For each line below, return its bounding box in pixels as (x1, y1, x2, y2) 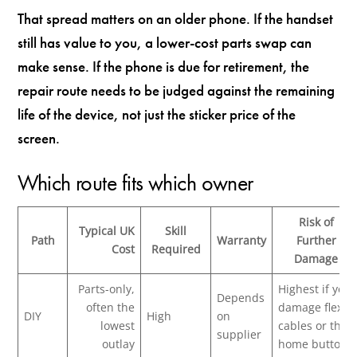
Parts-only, (78, 280, 135, 296)
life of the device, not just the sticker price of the (18, 104, 296, 124)
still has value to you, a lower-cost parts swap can (18, 32, 312, 53)
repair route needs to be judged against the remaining (18, 80, 335, 100)
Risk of (298, 214, 334, 229)
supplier (217, 326, 262, 342)
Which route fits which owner (18, 168, 253, 197)
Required (151, 241, 201, 257)
